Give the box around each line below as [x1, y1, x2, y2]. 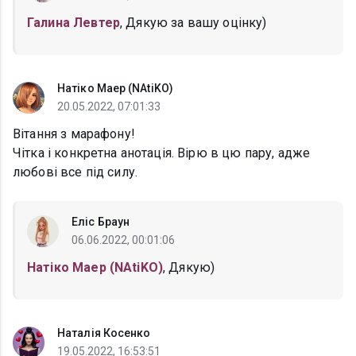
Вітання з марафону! [13, 126, 135, 142]
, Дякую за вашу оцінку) [119, 15, 267, 31]
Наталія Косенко [57, 327, 151, 340]
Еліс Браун [72, 215, 130, 229]
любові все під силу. [13, 164, 137, 180]
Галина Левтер [27, 15, 120, 31]
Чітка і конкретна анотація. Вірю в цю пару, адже [13, 145, 311, 161]
